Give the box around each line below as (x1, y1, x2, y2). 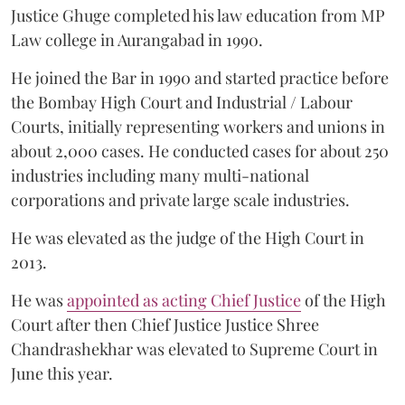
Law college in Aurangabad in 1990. (11, 29, 263, 51)
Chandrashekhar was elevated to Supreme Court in (11, 338, 378, 360)
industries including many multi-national (11, 165, 309, 186)
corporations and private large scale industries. (11, 189, 350, 211)
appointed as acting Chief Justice (67, 289, 301, 311)
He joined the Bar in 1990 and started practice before (11, 67, 389, 89)
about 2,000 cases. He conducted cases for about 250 (11, 140, 389, 162)
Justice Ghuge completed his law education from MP (11, 5, 385, 26)
